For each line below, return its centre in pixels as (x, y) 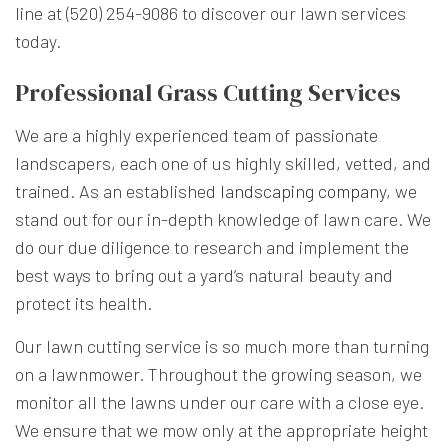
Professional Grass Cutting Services (208, 93)
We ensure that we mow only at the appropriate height (221, 430)
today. (38, 41)
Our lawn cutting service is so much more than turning (222, 346)
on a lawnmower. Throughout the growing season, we (218, 374)
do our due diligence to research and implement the (212, 247)
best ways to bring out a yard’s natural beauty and (204, 275)
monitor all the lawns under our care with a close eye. (219, 402)
